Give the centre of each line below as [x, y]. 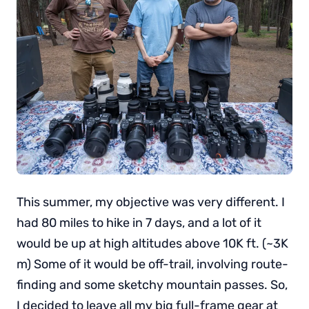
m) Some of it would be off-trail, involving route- [152, 264]
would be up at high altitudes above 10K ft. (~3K [152, 243]
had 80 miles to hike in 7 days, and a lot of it [139, 222]
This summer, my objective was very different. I [151, 202]
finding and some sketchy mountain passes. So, [152, 285]
